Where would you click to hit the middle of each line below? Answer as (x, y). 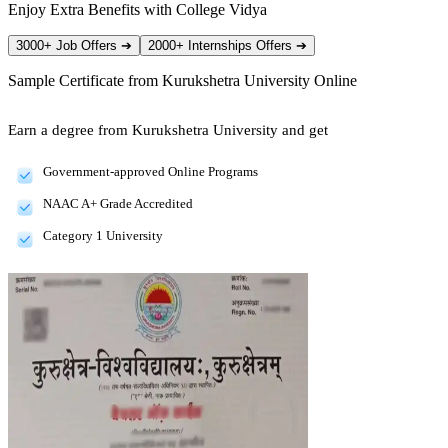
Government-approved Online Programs (150, 171)
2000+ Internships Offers (222, 45)
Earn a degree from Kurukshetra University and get (168, 129)
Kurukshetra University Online (259, 80)
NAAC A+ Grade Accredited (118, 203)
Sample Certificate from (85, 80)
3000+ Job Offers (68, 45)
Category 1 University (103, 235)
